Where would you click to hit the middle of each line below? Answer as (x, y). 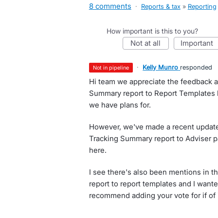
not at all (148, 43)
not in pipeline (113, 68)
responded (196, 67)
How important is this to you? (152, 31)
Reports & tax (161, 6)
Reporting (202, 6)
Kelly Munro (161, 67)
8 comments (110, 6)
